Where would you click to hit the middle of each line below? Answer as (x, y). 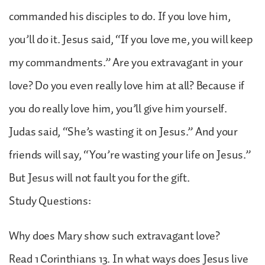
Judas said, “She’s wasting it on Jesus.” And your (123, 132)
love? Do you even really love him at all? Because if (127, 85)
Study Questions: (50, 201)
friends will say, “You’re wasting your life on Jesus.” (130, 155)
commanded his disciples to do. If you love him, (120, 16)
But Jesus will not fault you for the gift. (99, 178)
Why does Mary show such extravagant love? (114, 236)
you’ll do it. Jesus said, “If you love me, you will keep (131, 39)
